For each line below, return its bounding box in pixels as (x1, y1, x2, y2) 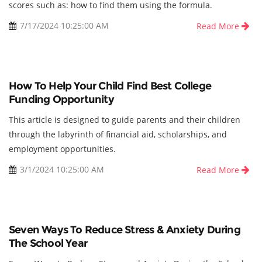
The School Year (9, 237, 87, 250)
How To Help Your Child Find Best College (9, 80, 212, 93)
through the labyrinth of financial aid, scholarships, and (9, 129, 227, 140)
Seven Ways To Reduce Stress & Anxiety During (9, 223, 240, 237)
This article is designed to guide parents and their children (9, 114, 240, 126)
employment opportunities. (9, 143, 116, 155)
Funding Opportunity (9, 93, 114, 106)
